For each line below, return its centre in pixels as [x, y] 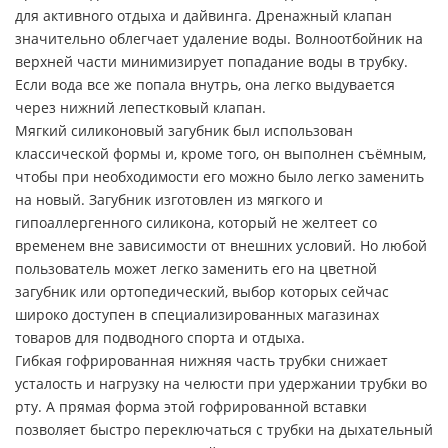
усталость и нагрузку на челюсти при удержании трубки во [221, 383]
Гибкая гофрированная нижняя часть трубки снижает [201, 360]
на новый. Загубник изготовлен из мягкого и [169, 199]
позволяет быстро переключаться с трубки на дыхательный [224, 429]
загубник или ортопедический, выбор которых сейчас [202, 291]
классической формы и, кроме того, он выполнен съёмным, [220, 153]
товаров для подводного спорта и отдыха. [160, 337]
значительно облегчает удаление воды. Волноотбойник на [219, 38]
